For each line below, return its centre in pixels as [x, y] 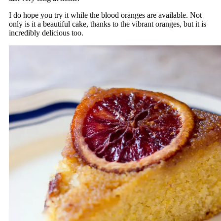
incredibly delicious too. [46, 33]
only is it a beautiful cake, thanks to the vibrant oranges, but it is [107, 24]
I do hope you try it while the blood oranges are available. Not [105, 15]
